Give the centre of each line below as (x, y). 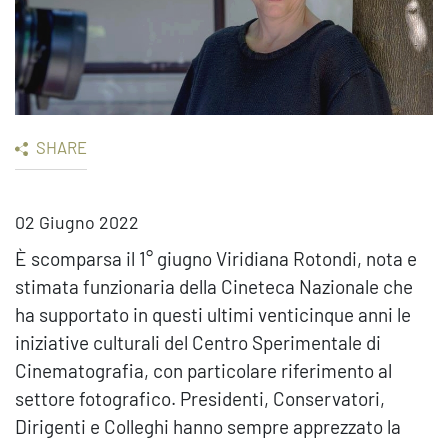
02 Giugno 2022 (77, 222)
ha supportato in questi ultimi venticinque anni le (213, 315)
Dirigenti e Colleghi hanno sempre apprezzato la (208, 427)
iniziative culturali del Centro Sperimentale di (198, 343)
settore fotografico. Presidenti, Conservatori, (200, 399)
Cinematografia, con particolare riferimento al (203, 371)
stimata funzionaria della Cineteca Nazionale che (214, 287)
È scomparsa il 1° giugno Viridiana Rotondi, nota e (216, 259)
